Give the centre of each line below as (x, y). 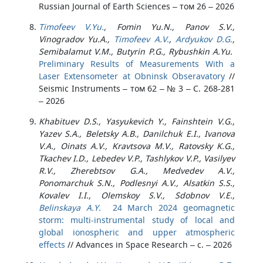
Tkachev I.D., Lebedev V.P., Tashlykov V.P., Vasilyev (137, 158)
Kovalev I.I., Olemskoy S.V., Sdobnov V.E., (137, 195)
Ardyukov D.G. (204, 39)
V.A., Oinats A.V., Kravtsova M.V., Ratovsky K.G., (137, 146)
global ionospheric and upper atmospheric (137, 232)
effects (52, 245)
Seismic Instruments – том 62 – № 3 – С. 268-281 (137, 88)
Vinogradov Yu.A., (77, 39)
